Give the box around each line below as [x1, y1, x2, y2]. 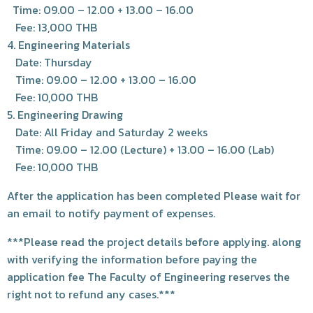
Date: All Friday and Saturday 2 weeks [7, 124, 208, 140]
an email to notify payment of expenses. [7, 205, 215, 221]
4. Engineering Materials [7, 36, 130, 53]
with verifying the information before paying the [7, 251, 257, 268]
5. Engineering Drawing [7, 106, 123, 123]
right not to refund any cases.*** [7, 286, 175, 303]
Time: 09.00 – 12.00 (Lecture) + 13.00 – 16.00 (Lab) [7, 141, 277, 158]
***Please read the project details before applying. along [7, 233, 301, 250]
